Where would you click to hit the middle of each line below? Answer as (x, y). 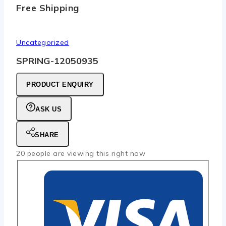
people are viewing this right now (85, 153)
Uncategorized (43, 42)
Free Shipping (48, 8)
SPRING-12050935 (57, 61)
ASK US (48, 109)
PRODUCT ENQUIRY (60, 84)
